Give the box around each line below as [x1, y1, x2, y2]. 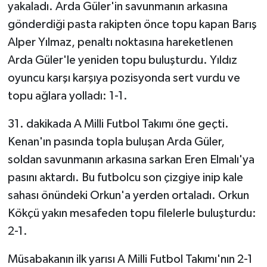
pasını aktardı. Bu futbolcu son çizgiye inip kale [7, 172, 243, 184]
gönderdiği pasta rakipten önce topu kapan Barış [7, 18, 257, 31]
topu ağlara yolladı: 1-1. [7, 90, 128, 103]
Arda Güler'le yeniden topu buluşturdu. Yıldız [7, 54, 237, 67]
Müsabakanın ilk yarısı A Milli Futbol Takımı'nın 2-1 [7, 253, 253, 266]
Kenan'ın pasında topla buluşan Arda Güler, [7, 136, 225, 148]
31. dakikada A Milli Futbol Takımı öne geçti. [7, 118, 229, 131]
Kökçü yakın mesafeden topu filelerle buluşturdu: [7, 207, 256, 220]
